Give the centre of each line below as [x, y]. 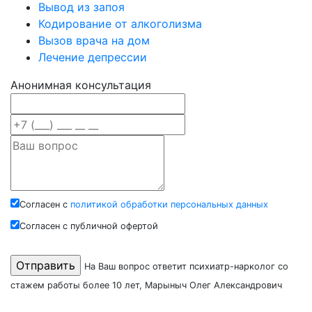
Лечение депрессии [93, 57]
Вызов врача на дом [94, 41]
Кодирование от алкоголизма [120, 24]
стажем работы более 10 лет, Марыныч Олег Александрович [146, 286]
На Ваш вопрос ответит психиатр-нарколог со [186, 267]
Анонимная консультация [81, 85]
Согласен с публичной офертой [89, 226]
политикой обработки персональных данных [169, 205]
